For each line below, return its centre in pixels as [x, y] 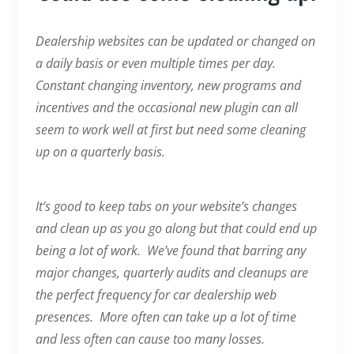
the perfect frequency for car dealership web [156, 294]
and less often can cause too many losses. [150, 339]
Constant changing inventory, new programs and [168, 85]
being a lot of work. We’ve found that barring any [170, 250]
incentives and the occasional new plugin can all [166, 107]
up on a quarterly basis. [103, 151]
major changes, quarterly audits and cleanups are [171, 272]
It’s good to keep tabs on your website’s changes [166, 206]
